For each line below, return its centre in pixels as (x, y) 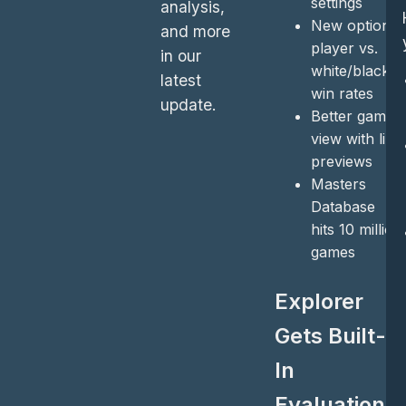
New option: (352, 25)
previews (341, 161)
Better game (352, 116)
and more (195, 31)
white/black (350, 70)
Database (343, 206)
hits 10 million (356, 229)
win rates (342, 93)
